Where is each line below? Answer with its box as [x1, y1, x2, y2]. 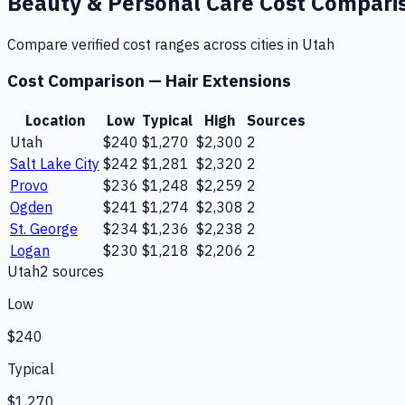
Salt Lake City [10, 155, 99, 174]
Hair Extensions [165, 70, 291, 92]
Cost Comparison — [7, 70, 165, 92]
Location [24, 111, 85, 130]
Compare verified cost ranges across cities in [7, 34, 302, 53]
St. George [10, 220, 78, 239]
